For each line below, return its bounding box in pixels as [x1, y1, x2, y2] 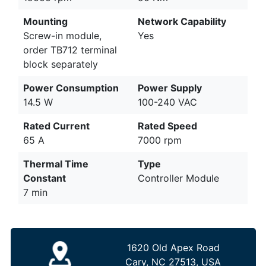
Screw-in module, [23, 29, 102, 42]
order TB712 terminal [23, 43, 117, 56]
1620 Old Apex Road [126, 241, 220, 254]
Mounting [23, 15, 68, 27]
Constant [23, 172, 66, 184]
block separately [23, 58, 98, 70]
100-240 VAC [138, 96, 197, 108]
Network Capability [138, 15, 226, 27]
